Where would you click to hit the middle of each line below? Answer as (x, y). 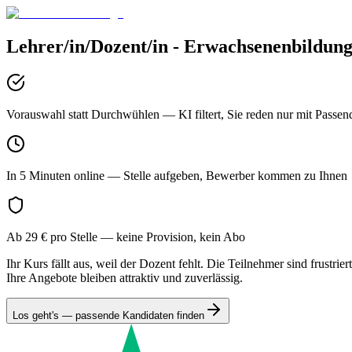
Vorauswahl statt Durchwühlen (83, 114)
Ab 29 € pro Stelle (52, 236)
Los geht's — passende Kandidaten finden (108, 315)
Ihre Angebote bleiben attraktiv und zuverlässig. (125, 277)
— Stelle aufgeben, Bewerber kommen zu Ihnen (226, 175)
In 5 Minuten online (55, 175)
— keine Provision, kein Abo (171, 236)
